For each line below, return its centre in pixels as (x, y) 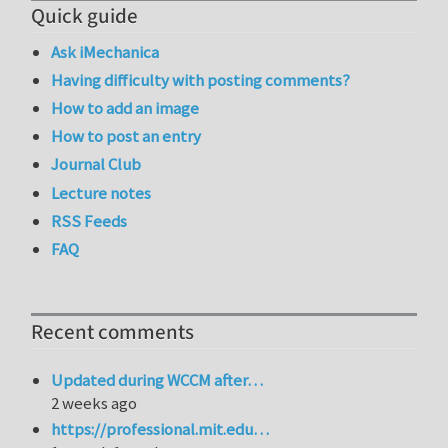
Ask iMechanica (105, 51)
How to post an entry (126, 136)
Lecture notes (101, 192)
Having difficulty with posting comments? (201, 79)
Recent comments (112, 332)
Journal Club (96, 164)
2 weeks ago (94, 402)
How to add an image (125, 107)
